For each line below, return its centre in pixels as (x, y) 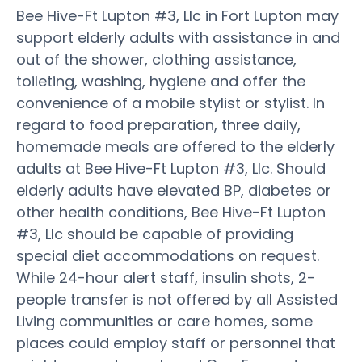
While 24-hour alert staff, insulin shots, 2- (166, 277)
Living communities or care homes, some (164, 321)
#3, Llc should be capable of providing (155, 234)
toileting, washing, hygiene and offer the (161, 81)
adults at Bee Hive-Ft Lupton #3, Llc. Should (171, 168)
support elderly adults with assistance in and (178, 37)
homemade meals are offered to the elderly (175, 146)
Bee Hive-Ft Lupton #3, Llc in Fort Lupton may (177, 15)
